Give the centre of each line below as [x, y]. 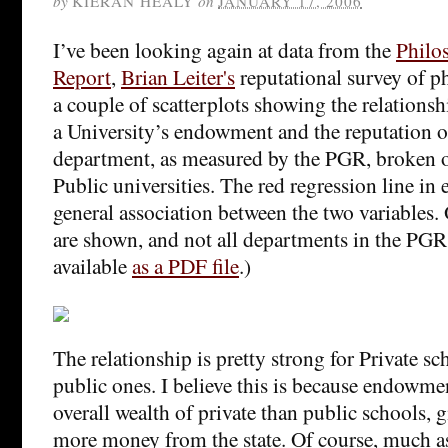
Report [82, 76]
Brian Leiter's [178, 76]
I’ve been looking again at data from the [224, 49]
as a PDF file [185, 265]
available [92, 265]
